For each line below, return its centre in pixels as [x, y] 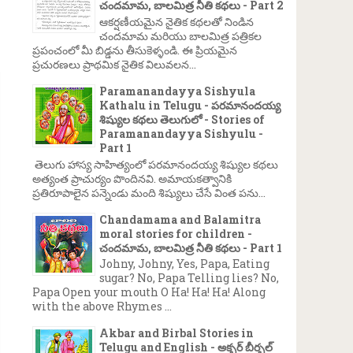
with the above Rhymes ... [102, 307]
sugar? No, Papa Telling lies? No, [189, 278]
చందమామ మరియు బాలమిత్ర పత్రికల [180, 35]
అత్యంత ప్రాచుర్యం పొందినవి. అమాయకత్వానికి [132, 178]
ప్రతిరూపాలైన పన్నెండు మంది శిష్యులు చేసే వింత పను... [149, 192]
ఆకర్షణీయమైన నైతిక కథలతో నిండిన [176, 21]
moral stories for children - [176, 233]
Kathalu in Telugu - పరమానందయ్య [190, 105]
